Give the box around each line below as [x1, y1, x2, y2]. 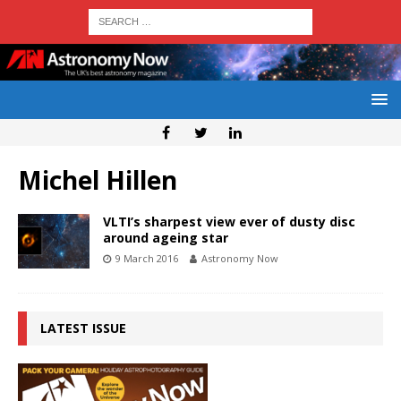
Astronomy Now [201, 252, 278, 266]
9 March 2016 [115, 252, 178, 266]
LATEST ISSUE [40, 320, 126, 337]
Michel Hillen [18, 163, 177, 198]
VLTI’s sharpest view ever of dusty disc [103, 213, 355, 231]
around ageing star [103, 229, 228, 247]
